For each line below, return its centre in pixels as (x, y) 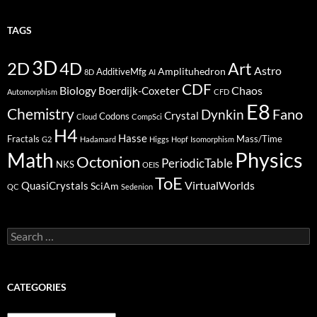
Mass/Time (259, 139)
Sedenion (137, 187)
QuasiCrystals (55, 186)
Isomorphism (212, 139)
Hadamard (98, 139)
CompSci (147, 117)
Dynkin (223, 115)
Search (21, 234)
